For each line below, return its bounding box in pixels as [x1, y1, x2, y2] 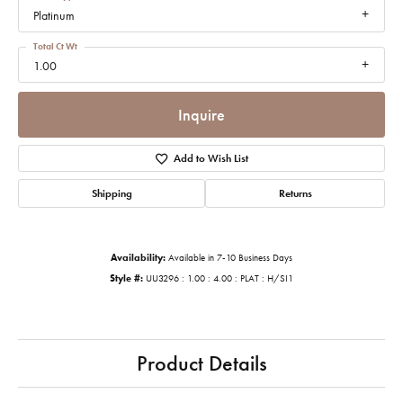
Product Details [136, 349, 267, 378]
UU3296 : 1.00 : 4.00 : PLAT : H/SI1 [146, 273, 293, 285]
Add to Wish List [173, 151, 248, 166]
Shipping [91, 186, 132, 201]
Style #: [110, 273, 143, 285]
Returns [278, 186, 312, 201]
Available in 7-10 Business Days [168, 252, 292, 264]
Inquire [178, 103, 225, 125]
